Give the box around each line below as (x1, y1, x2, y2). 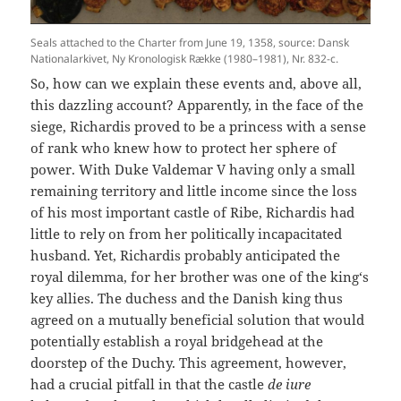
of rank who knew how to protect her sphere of (30, 139, 337, 157)
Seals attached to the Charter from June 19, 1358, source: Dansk (30, 35, 350, 50)
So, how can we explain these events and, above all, (30, 74, 363, 92)
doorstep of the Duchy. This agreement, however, (30, 354, 347, 371)
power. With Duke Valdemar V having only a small (30, 160, 356, 178)
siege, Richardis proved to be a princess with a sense (30, 117, 367, 135)
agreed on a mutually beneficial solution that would (30, 311, 365, 328)
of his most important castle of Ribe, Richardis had (30, 203, 355, 221)
